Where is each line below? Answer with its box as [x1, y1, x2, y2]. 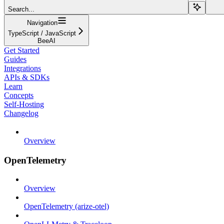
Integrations [4, 64, 41, 73]
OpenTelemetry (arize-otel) [24, 202, 109, 211]
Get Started [4, 46, 39, 55]
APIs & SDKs [4, 73, 49, 82]
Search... [8, 5, 34, 13]
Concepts [4, 91, 33, 100]
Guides [4, 55, 26, 64]
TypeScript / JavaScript [8, 29, 76, 37]
